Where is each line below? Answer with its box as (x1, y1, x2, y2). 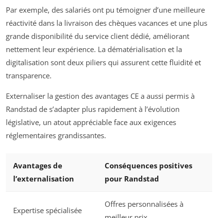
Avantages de (13, 160, 62, 170)
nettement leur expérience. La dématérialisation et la (6, 44, 182, 54)
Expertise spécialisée (13, 205, 82, 215)
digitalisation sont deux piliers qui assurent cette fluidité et (6, 57, 201, 67)
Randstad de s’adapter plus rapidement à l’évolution (6, 104, 180, 114)
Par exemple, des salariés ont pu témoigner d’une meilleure (6, 5, 205, 15)
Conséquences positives (105, 160, 192, 170)
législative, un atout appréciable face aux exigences (6, 117, 176, 127)
